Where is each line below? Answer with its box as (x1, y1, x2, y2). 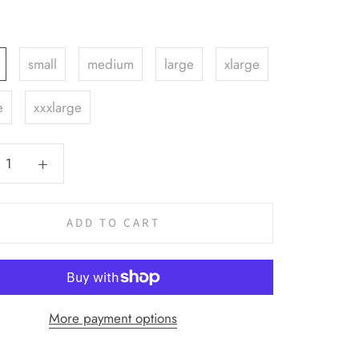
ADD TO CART (66, 214, 160, 232)
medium (87, 54, 134, 74)
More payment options (49, 308, 177, 328)
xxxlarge (34, 97, 82, 117)
